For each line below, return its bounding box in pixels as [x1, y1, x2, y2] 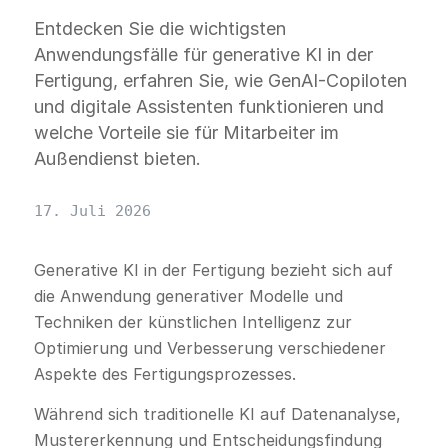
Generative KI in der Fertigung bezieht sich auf [33, 260, 393, 281]
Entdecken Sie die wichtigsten [33, 18, 286, 40]
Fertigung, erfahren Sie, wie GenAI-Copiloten [33, 70, 407, 92]
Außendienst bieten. [33, 148, 201, 170]
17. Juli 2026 [33, 201, 151, 220]
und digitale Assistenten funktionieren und [33, 96, 384, 118]
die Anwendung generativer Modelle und [33, 286, 343, 307]
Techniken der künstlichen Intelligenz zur [33, 312, 352, 333]
